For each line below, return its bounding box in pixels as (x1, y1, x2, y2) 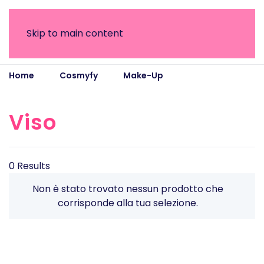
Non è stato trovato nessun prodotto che (32, 182, 223, 196)
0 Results (9, 159, 50, 173)
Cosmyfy (60, 70, 98, 81)
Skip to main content (27, 27, 123, 40)
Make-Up (123, 70, 163, 81)
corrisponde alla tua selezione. (58, 196, 198, 210)
